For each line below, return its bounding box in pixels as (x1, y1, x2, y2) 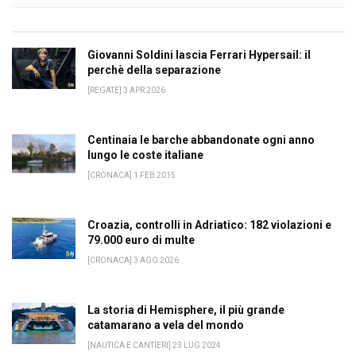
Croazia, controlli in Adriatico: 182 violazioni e (87, 219, 331, 231)
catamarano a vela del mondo (87, 319, 244, 331)
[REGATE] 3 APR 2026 (87, 86, 165, 95)
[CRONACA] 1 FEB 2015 (87, 171, 176, 180)
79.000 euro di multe (87, 234, 195, 246)
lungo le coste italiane (87, 149, 203, 161)
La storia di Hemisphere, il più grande (87, 304, 284, 316)
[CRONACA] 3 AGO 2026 (87, 256, 179, 265)
